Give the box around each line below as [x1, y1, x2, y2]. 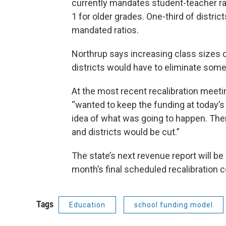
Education [69, 200, 105, 209]
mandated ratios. [72, 24, 139, 35]
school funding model [134, 200, 213, 209]
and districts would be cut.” [72, 126, 180, 137]
